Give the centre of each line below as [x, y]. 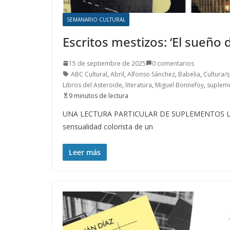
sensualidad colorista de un [108, 126]
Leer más [85, 152]
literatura [139, 85]
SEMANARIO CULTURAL [96, 19]
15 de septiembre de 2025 [107, 63]
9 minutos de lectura [99, 95]
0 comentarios [173, 63]
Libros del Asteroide [92, 85]
